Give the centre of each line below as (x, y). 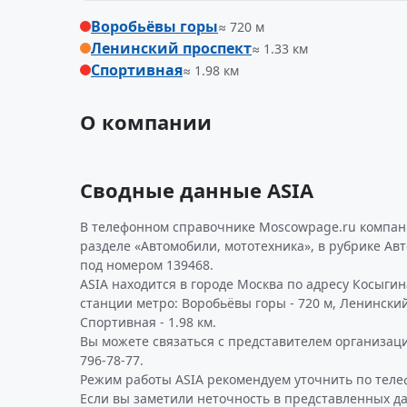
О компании (146, 122)
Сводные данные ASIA (197, 190)
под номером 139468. (147, 265)
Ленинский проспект (171, 48)
